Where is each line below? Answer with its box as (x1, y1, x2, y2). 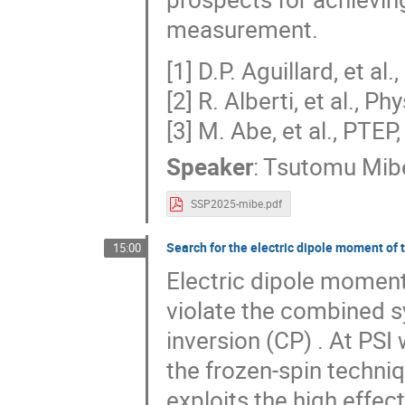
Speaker (165, 151, 253, 184)
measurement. (165, 13, 318, 45)
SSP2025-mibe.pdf (190, 197, 282, 212)
